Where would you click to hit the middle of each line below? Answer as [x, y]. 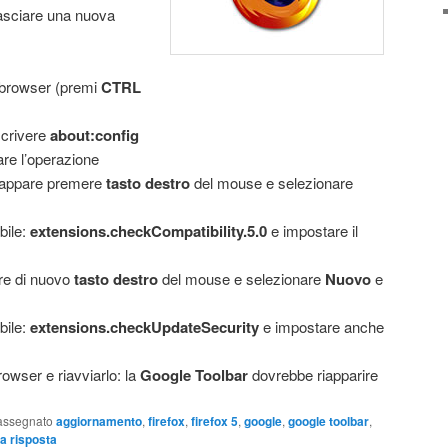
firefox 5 [214, 420]
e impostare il [312, 231]
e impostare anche [321, 327]
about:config [94, 135]
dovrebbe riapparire [312, 375]
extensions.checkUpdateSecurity [144, 327]
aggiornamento [99, 420]
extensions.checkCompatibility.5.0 [148, 231]
